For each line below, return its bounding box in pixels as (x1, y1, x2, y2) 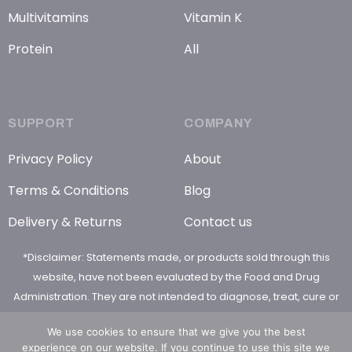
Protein (8, 39, 53, 58)
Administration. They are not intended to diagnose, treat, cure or (13, 288, 339, 304)
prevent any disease (123, 308, 229, 324)
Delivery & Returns (8, 212, 122, 231)
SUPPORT (8, 115, 75, 130)
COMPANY (184, 115, 253, 130)
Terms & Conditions (8, 181, 129, 200)
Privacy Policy (8, 149, 93, 168)
